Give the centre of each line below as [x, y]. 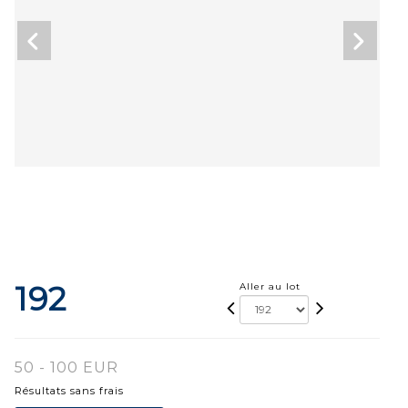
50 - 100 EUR [66, 367]
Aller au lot [270, 286]
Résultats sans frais [69, 390]
